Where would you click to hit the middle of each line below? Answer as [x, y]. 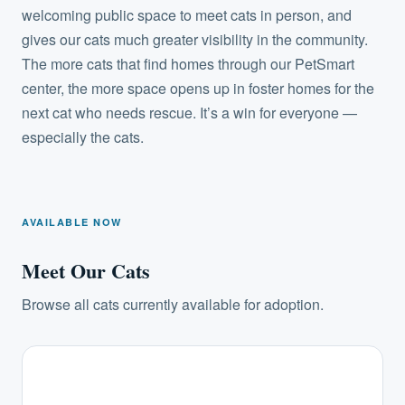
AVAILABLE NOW [72, 221]
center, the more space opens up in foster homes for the [198, 88]
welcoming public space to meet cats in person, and [187, 14]
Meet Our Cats [86, 270]
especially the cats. [83, 137]
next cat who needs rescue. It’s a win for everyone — [189, 112]
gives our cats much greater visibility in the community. [195, 39]
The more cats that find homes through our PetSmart [188, 63]
